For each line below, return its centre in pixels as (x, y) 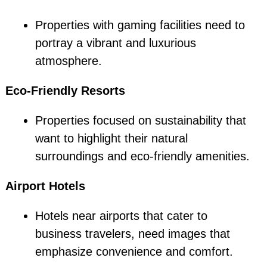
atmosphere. (68, 61)
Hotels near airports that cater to (121, 216)
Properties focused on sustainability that (140, 121)
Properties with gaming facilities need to (140, 25)
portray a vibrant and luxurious (115, 43)
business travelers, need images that (132, 234)
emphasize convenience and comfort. (134, 252)
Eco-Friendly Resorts (65, 91)
